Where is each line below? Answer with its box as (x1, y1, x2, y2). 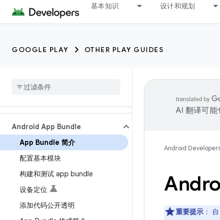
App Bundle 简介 (20, 138, 75, 147)
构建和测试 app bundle (20, 169, 93, 178)
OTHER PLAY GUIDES (84, 45, 164, 54)
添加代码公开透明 (20, 201, 75, 210)
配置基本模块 (20, 154, 61, 163)
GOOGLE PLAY (12, 45, 69, 54)
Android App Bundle (12, 122, 81, 131)
